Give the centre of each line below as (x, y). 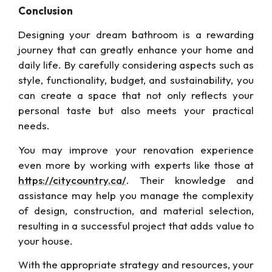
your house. (46, 240)
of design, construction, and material (114, 210)
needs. (34, 126)
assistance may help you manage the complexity (136, 195)
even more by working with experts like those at (136, 165)
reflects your (220, 95)
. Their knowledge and (190, 180)
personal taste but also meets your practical (136, 110)
